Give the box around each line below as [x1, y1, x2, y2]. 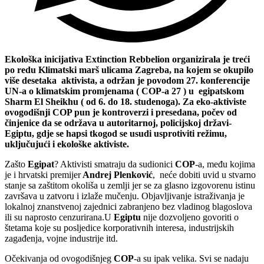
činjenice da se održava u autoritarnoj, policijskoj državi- [5, 117, 232, 128]
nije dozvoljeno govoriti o [141, 212, 239, 222]
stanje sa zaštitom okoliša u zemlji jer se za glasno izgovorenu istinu [5, 180, 255, 190]
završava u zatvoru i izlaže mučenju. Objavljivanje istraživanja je [5, 190, 245, 201]
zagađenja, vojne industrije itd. [5, 233, 118, 243]
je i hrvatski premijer [5, 169, 81, 180]
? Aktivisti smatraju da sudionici [54, 159, 175, 169]
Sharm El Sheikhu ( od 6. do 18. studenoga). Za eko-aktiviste [5, 96, 246, 107]
